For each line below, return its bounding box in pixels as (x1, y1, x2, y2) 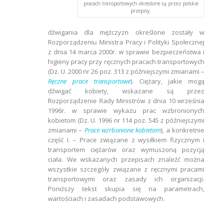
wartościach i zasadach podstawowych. (48, 194, 165, 203)
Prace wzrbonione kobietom (84, 126, 161, 135)
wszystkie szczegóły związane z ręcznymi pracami (48, 165, 204, 174)
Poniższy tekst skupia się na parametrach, (48, 184, 204, 194)
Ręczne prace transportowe (48, 77, 131, 86)
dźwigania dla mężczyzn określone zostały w (48, 28, 204, 37)
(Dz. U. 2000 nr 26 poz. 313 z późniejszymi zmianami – (48, 67, 204, 76)
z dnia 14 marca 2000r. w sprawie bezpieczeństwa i (48, 47, 204, 57)
